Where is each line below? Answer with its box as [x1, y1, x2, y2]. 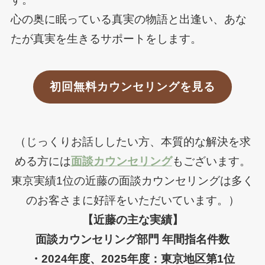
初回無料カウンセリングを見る [50, 80, 215, 93]
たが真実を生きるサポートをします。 [10, 32, 202, 45]
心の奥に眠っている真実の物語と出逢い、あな [10, 12, 247, 25]
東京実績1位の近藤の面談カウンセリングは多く [11, 174, 254, 187]
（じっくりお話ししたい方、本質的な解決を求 [14, 135, 251, 148]
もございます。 [172, 155, 251, 167]
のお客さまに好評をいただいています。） [25, 194, 240, 206]
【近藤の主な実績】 [82, 214, 183, 226]
